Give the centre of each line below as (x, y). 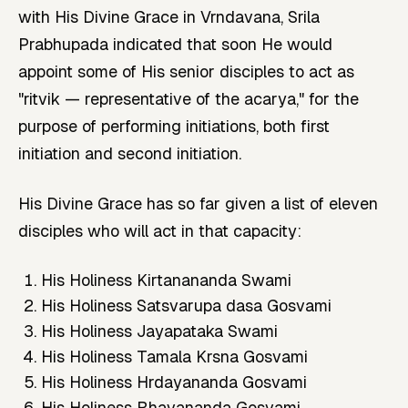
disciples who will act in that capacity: (160, 230)
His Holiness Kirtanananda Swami (167, 280)
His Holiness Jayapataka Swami (160, 331)
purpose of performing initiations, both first (174, 126)
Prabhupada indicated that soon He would (175, 44)
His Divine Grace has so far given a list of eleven (198, 203)
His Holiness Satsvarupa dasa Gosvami (187, 305)
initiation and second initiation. (130, 153)
